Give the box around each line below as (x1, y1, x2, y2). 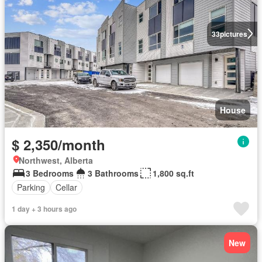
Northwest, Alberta (19, 154, 93, 166)
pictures (219, 28, 247, 39)
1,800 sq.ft (153, 167, 194, 179)
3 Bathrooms (88, 167, 139, 179)
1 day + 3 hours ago (12, 203, 77, 214)
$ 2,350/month (12, 134, 105, 154)
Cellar (56, 181, 77, 194)
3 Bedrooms (26, 167, 74, 179)
